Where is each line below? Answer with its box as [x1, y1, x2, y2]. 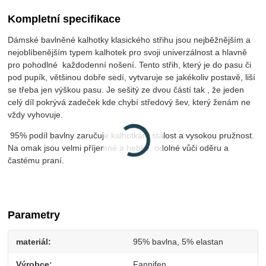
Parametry [8, 208, 61, 221]
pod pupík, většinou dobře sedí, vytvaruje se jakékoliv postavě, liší [8, 72, 256, 82]
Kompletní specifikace [8, 12, 121, 25]
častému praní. [8, 155, 65, 165]
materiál [16, 236, 49, 246]
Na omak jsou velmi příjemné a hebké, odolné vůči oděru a [8, 142, 229, 153]
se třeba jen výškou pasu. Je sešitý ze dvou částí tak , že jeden [8, 84, 245, 94]
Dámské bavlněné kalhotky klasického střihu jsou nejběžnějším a [8, 34, 251, 45]
